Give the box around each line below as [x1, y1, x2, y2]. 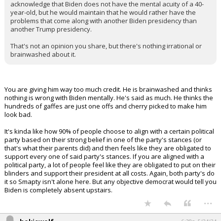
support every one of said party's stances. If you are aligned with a [4, 152, 204, 161]
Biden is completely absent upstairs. [4, 185, 112, 194]
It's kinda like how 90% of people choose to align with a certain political [4, 127, 214, 136]
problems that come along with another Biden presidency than [10, 16, 197, 25]
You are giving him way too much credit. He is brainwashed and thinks [4, 85, 212, 94]
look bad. [4, 110, 32, 119]
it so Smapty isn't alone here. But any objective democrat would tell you [4, 177, 217, 186]
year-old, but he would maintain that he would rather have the [10, 8, 196, 17]
